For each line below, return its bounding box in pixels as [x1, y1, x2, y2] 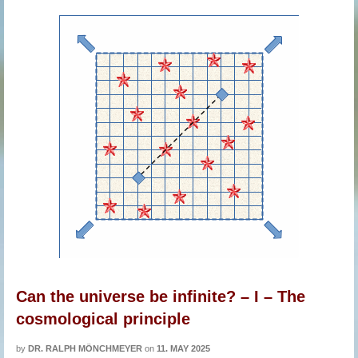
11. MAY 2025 [157, 344, 210, 353]
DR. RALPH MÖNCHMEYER [28, 344, 142, 353]
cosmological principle [16, 310, 190, 328]
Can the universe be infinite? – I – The [16, 288, 305, 305]
